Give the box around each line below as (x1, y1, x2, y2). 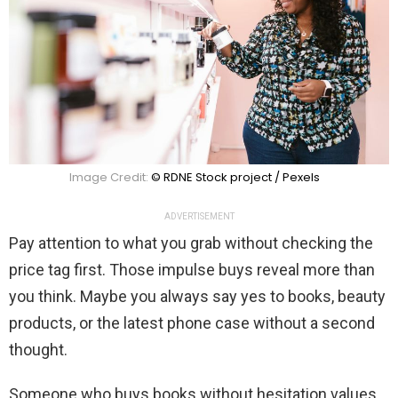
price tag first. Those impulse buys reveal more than (9, 259, 375, 279)
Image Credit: (69, 168, 151, 186)
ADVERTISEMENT (163, 211, 235, 221)
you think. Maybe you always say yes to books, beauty (9, 286, 386, 306)
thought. (9, 339, 68, 359)
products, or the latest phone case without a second (9, 313, 375, 332)
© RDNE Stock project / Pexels (151, 168, 320, 186)
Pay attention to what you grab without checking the (9, 233, 373, 252)
